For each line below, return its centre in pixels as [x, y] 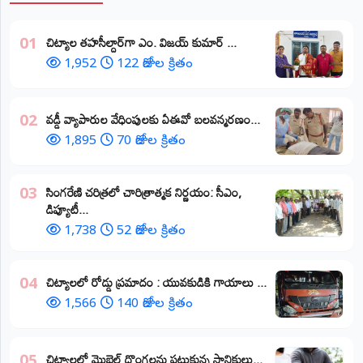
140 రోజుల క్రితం [155, 305]
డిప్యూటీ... [67, 209]
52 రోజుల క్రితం [151, 232]
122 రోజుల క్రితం [155, 65]
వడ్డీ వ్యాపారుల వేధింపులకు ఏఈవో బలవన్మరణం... [153, 120]
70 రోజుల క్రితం [151, 142]
